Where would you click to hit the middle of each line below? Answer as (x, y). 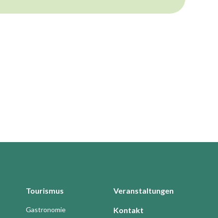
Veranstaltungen (144, 191)
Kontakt (129, 210)
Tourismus (45, 191)
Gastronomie (46, 210)
